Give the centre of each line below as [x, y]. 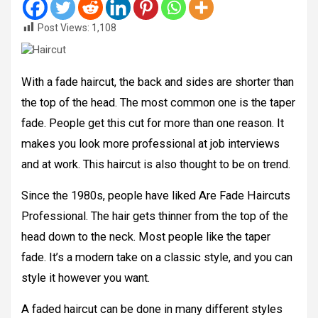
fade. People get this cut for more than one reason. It [153, 124]
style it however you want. [86, 278]
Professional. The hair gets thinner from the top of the [155, 216]
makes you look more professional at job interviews [150, 144]
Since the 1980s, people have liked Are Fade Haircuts [156, 196]
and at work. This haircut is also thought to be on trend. [156, 165]
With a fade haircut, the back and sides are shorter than [158, 82]
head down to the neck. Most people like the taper [146, 237]
